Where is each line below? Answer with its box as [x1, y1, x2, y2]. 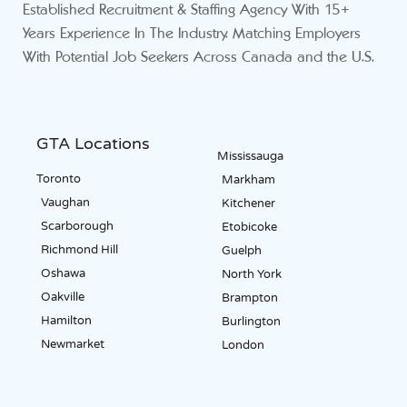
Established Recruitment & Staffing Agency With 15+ [23, 4, 350, 18]
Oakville [41, 290, 84, 305]
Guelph [222, 243, 262, 259]
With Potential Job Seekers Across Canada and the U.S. [23, 51, 374, 65]
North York [222, 267, 282, 283]
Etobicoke [222, 220, 277, 235]
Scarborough [41, 219, 114, 234]
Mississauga [217, 149, 283, 164]
